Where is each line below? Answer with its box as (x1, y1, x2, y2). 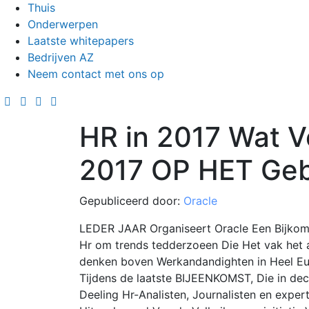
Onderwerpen (28, 17, 98, 31)
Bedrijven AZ (28, 50, 94, 64)
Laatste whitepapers (28, 33, 134, 48)
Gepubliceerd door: (79, 193, 183, 208)
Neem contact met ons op (28, 66, 164, 81)
